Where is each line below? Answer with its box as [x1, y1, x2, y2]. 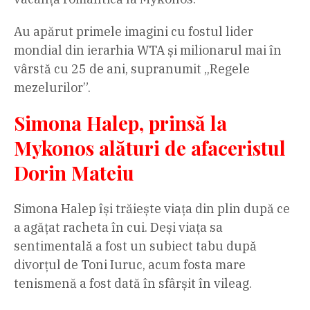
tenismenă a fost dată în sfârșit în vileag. [14, 275, 252, 291]
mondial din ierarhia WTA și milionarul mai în [14, 42, 282, 58]
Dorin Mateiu [14, 159, 134, 185]
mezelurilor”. [14, 79, 91, 95]
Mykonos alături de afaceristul [14, 134, 286, 161]
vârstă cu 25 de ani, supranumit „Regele [14, 60, 250, 77]
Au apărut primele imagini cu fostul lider [14, 23, 253, 39]
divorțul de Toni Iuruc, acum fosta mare [14, 256, 246, 273]
